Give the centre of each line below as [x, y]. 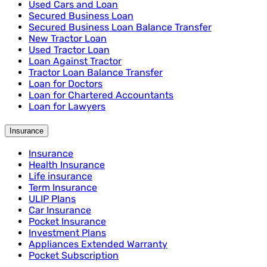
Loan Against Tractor [75, 61]
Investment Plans [67, 233]
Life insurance [60, 176]
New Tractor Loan [68, 38]
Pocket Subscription [74, 256]
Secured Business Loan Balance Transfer [120, 27]
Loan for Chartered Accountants [101, 95]
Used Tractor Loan [69, 49]
